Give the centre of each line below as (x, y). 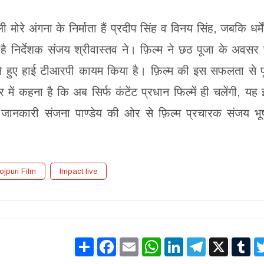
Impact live (78, 171)
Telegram (227, 242)
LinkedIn (201, 242)
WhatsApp (184, 242)
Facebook (138, 242)
